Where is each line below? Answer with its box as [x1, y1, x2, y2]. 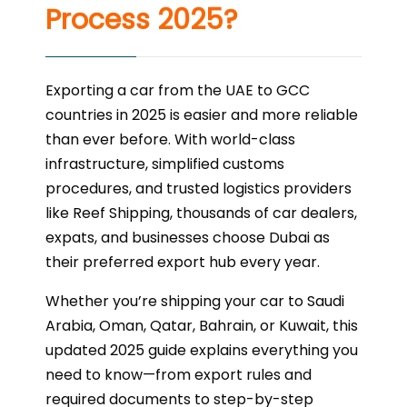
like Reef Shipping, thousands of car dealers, [45, 203, 357, 223]
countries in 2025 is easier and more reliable [45, 104, 358, 125]
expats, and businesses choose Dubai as [45, 227, 330, 248]
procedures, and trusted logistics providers [45, 178, 352, 199]
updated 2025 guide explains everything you [45, 340, 358, 361]
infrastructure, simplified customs [45, 154, 284, 174]
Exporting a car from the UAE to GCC [45, 80, 310, 101]
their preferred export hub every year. [45, 252, 320, 273]
